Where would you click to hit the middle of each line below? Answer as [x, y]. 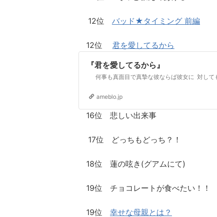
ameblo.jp [109, 96]
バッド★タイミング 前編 [156, 21]
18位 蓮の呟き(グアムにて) [132, 164]
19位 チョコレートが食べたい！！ [145, 188]
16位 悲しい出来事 [117, 115]
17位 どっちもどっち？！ [130, 139]
